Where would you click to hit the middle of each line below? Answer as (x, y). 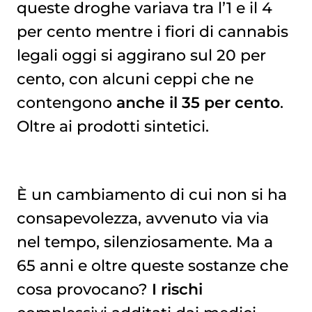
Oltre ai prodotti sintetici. (112, 126)
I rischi (177, 289)
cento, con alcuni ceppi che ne (135, 78)
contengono (66, 102)
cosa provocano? (84, 289)
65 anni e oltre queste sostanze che (152, 266)
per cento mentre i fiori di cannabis (152, 31)
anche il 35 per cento (198, 102)
